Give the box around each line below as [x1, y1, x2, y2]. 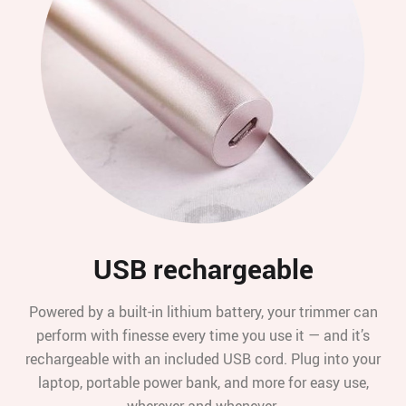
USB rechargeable [92, 249, 314, 287]
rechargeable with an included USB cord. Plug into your [25, 348, 381, 369]
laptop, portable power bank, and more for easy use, [37, 372, 369, 392]
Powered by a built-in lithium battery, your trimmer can [28, 301, 378, 322]
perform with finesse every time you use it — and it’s [36, 324, 370, 345]
